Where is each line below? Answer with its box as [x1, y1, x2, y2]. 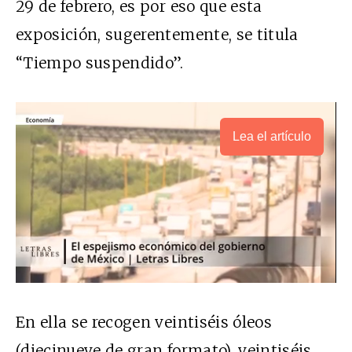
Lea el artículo [233, 130, 311, 144]
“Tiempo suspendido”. [16, 53, 184, 73]
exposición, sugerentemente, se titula [16, 25, 299, 45]
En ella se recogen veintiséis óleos [16, 312, 272, 332]
